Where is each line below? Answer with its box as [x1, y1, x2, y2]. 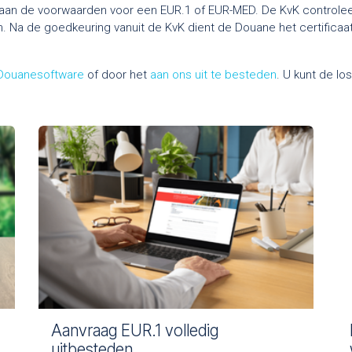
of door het [84, 67, 150, 82]
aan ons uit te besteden [150, 67, 277, 82]
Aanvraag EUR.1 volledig [51, 321, 218, 341]
